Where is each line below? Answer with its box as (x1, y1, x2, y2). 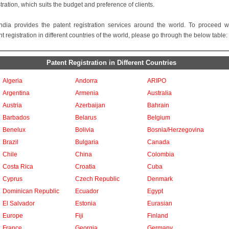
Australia (147, 89, 172, 97)
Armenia (75, 89, 99, 97)
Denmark (147, 175, 173, 182)
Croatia (75, 163, 96, 170)
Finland (147, 212, 169, 219)
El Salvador (3, 200, 35, 207)
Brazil (3, 139, 18, 146)
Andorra (75, 77, 98, 84)
